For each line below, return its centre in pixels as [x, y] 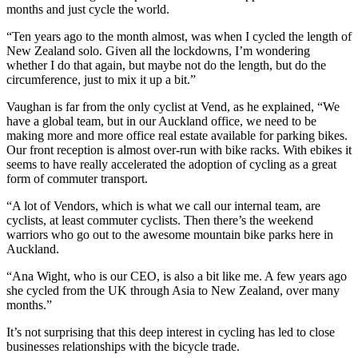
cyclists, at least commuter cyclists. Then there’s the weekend [160, 220]
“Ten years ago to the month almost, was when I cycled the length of [179, 36]
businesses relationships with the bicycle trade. [123, 346]
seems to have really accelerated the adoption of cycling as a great [171, 164]
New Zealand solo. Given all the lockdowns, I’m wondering [158, 50]
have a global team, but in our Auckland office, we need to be [161, 121]
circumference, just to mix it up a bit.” [101, 79]
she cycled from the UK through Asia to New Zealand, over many [173, 290]
